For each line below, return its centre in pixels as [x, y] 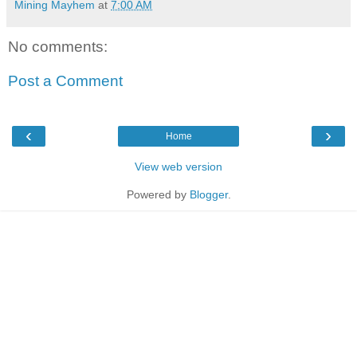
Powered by [158, 194]
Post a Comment [65, 81]
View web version [178, 166]
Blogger [208, 194]
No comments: [58, 46]
